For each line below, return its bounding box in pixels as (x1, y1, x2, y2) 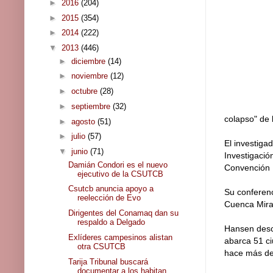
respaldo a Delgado (77, 218, 146, 227)
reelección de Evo (77, 193, 141, 203)
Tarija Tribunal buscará (68, 257, 149, 266)
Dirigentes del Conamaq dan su (68, 208, 179, 218)
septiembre (71, 101, 113, 111)
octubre (71, 87, 100, 96)
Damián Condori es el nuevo (68, 160, 168, 169)
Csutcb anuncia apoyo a (68, 184, 154, 194)
